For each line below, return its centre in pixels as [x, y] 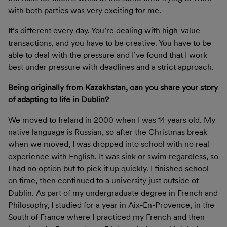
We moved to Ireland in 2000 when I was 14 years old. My [112, 120]
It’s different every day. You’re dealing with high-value [104, 30]
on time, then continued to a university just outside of [103, 180]
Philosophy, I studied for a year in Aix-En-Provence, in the [111, 205]
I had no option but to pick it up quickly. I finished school [108, 168]
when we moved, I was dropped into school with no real [109, 144]
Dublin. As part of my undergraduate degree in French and [113, 193]
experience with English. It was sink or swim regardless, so [113, 156]
